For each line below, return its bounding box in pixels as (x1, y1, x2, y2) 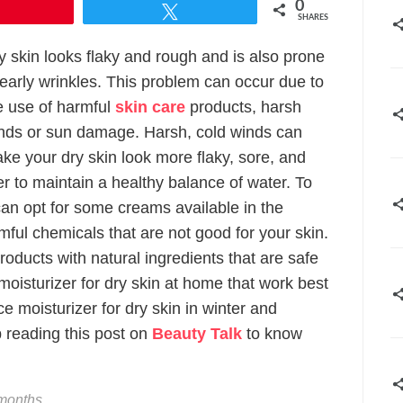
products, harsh (185, 98, 301, 116)
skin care (115, 98, 185, 116)
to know (242, 325, 302, 343)
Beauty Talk (152, 325, 242, 343)
